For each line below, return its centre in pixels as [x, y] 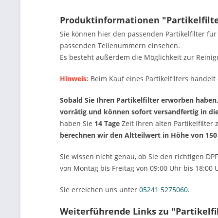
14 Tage [107, 123]
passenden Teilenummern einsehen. [120, 45]
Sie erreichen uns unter [100, 190]
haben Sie [77, 123]
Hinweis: [75, 79]
